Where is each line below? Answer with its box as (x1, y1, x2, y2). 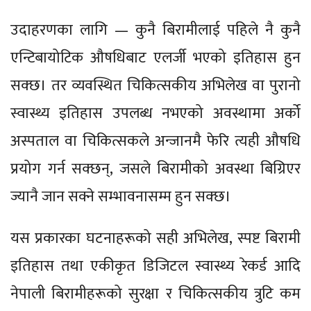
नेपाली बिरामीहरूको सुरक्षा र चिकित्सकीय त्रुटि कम (10, 280, 301, 307)
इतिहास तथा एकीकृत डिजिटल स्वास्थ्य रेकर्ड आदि (10, 253, 301, 279)
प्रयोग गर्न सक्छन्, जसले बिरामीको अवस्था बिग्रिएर (10, 155, 301, 182)
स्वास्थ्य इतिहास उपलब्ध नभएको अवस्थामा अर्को (10, 100, 301, 126)
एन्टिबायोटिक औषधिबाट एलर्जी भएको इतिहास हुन (10, 44, 301, 71)
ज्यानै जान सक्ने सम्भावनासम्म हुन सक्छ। (10, 183, 231, 210)
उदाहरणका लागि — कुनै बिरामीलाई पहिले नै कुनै (10, 17, 301, 43)
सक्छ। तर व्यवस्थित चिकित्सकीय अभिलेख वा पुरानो (10, 72, 301, 99)
